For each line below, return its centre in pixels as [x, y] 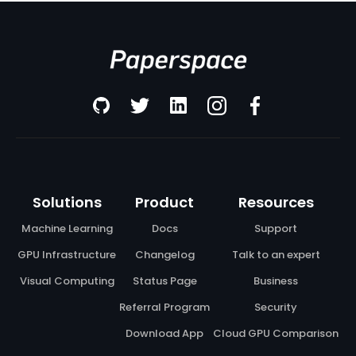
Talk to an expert [276, 255]
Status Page [164, 281]
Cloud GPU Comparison [276, 334]
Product [164, 203]
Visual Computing [67, 281]
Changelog [164, 255]
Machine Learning [67, 229]
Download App [164, 334]
